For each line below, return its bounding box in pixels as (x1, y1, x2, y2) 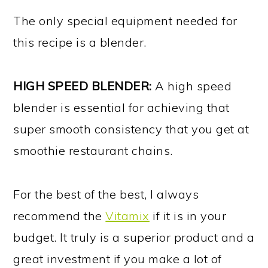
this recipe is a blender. (13, 35, 147, 50)
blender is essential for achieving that (13, 100, 230, 115)
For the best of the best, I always (13, 187, 199, 202)
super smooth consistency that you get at (13, 121, 249, 137)
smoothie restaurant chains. (13, 143, 173, 159)
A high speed (151, 78, 232, 94)
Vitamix (105, 208, 150, 224)
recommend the (13, 208, 106, 224)
